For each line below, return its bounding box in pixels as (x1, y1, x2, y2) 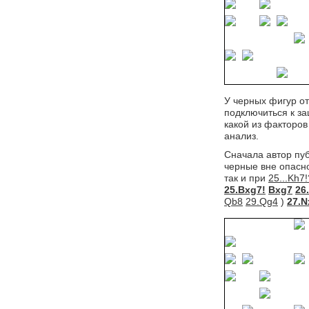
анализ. (224, 130, 259, 141)
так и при (224, 172, 268, 183)
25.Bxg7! (224, 184, 266, 195)
